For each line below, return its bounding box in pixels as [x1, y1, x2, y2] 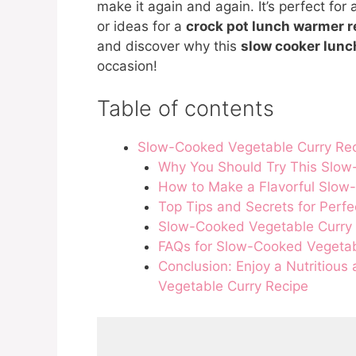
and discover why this [97, 37, 241, 54]
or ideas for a [97, 17, 186, 34]
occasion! [97, 57, 157, 74]
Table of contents [97, 95, 274, 122]
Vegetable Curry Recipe [157, 278, 308, 295]
